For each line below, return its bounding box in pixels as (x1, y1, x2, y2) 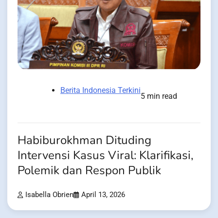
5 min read (141, 91, 177, 101)
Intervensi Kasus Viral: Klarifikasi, (18, 147, 193, 163)
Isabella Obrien (25, 190, 73, 199)
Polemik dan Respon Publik (18, 162, 161, 179)
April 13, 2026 (81, 190, 125, 199)
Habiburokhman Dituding (18, 132, 151, 148)
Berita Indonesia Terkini (60, 85, 141, 95)
